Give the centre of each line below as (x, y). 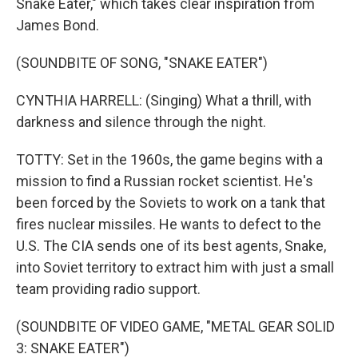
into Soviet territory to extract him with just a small (175, 267)
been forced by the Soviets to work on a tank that (171, 203)
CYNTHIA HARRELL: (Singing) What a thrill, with (164, 100)
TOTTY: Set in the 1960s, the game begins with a (169, 159)
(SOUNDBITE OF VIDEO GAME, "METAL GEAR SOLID (175, 326)
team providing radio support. (108, 289)
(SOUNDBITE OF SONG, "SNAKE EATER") (142, 63)
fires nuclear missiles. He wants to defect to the (169, 224)
